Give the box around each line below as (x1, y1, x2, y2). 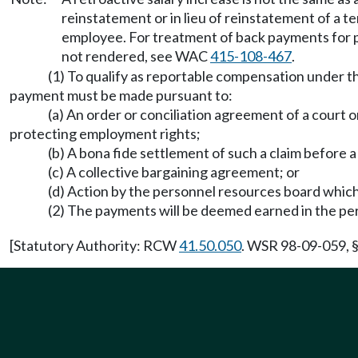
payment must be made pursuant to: (10, 86, 233, 104)
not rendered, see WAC (62, 47, 210, 65)
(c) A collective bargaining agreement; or (48, 163, 300, 181)
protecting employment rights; (10, 125, 201, 142)
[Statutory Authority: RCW (10, 237, 179, 254)
